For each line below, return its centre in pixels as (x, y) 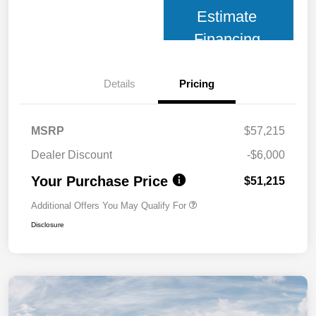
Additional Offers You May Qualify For (109, 206)
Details (119, 84)
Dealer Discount (72, 155)
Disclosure (48, 225)
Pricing (197, 84)
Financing (227, 39)
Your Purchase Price (99, 182)
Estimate (227, 17)
